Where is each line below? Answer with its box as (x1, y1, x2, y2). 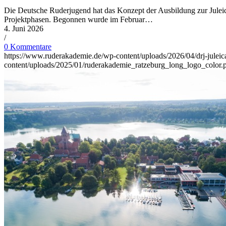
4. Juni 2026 (4, 24, 43, 33)
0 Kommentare (4, 42, 51, 51)
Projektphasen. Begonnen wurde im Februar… (4, 15, 153, 24)
